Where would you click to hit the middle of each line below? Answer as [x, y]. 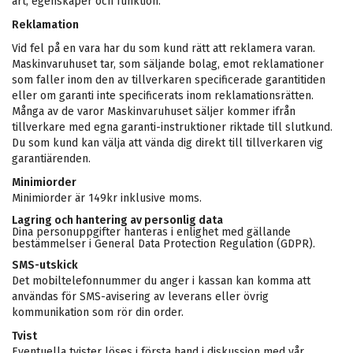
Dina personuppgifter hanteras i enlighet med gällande [151, 232]
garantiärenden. [53, 159]
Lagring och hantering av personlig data [117, 220]
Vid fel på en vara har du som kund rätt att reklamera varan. [163, 48]
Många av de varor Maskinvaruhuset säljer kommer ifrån [154, 111]
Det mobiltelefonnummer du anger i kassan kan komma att [161, 281]
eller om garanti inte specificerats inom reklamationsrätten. [163, 96]
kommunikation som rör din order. [98, 312]
